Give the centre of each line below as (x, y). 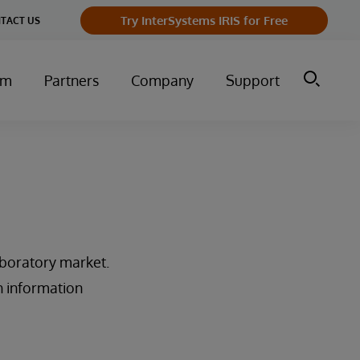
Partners (72, 80)
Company (162, 80)
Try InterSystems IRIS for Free (204, 20)
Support (253, 80)
